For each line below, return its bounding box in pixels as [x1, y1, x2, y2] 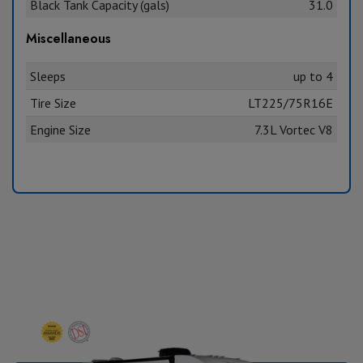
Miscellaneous [26, 28, 111, 48]
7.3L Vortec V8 [254, 121, 334, 138]
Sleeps [29, 67, 66, 84]
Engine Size [29, 121, 91, 138]
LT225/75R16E [248, 94, 334, 111]
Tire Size [29, 94, 76, 111]
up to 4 [293, 67, 334, 84]
